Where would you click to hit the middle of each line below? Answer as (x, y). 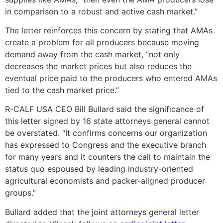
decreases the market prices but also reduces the (98, 66)
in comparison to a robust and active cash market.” (101, 11)
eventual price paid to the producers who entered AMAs (111, 78)
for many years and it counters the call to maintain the (108, 157)
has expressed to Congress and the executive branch (106, 145)
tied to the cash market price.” (62, 90)
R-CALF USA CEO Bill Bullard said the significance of (105, 109)
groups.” (20, 193)
